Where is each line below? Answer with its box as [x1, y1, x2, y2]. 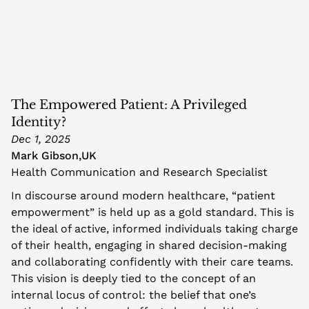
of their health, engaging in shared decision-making [11, 239, 287, 252]
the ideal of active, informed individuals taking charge [11, 222, 298, 235]
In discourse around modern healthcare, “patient [11, 189, 275, 202]
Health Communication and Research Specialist [11, 166, 268, 179]
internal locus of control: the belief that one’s [11, 288, 256, 301]
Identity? [11, 114, 66, 130]
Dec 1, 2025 [11, 132, 70, 146]
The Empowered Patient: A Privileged [11, 97, 247, 112]
